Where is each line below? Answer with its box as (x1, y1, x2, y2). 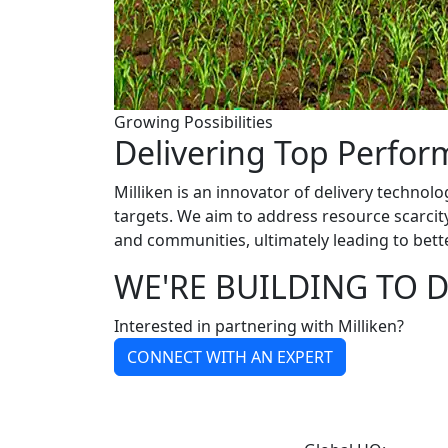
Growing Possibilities (114, 111, 273, 133)
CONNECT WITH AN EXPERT (127, 346, 333, 368)
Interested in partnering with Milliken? (114, 315, 404, 337)
